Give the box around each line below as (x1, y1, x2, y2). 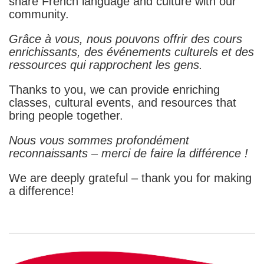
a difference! (9, 184, 74, 197)
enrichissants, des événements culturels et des (9, 45, 254, 58)
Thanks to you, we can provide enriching (9, 82, 220, 96)
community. (9, 7, 69, 21)
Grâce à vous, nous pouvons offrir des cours (9, 32, 242, 45)
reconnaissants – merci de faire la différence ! (9, 146, 248, 160)
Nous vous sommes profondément (9, 133, 189, 147)
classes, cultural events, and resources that (9, 95, 236, 109)
